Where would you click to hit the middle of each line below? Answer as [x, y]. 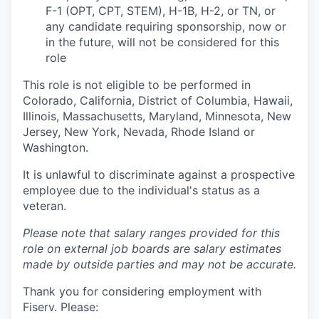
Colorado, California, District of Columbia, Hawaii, [158, 100]
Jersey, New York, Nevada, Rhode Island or [139, 132]
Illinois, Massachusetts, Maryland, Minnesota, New [157, 116]
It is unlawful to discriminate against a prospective [159, 174]
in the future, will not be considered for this [162, 42]
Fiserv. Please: [61, 307]
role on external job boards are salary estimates [152, 249]
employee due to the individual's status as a [141, 190]
